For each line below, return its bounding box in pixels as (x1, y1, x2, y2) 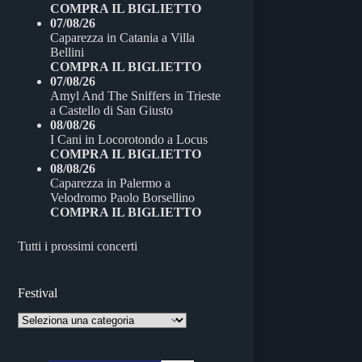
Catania (120, 31, 159, 45)
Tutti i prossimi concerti (18, 239, 138, 254)
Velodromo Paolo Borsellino (50, 191, 196, 205)
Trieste (187, 89, 221, 103)
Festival (18, 286, 58, 301)
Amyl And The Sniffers (50, 89, 171, 103)
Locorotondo (98, 133, 165, 147)
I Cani (50, 133, 82, 147)
